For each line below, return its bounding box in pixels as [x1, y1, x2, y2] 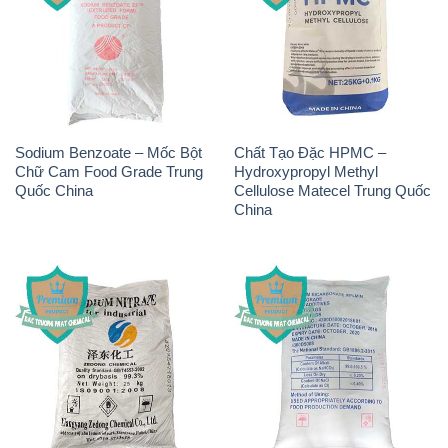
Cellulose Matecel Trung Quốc [233, 182, 431, 200]
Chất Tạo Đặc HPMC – [233, 144, 386, 162]
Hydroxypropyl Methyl [233, 163, 378, 181]
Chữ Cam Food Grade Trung [14, 163, 203, 181]
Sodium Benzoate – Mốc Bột [14, 144, 202, 162]
